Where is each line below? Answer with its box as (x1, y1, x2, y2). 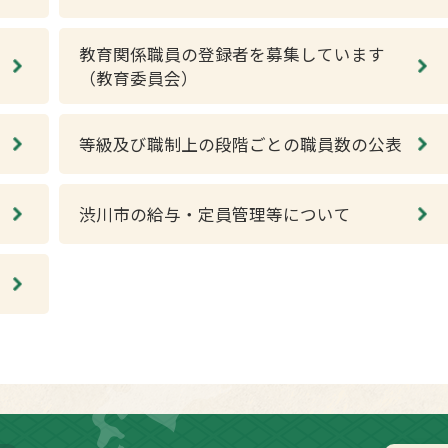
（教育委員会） (79, 66, 198, 90)
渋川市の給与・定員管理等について (79, 202, 351, 226)
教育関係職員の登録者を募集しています (79, 42, 385, 66)
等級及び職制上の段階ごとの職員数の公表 (79, 132, 402, 156)
